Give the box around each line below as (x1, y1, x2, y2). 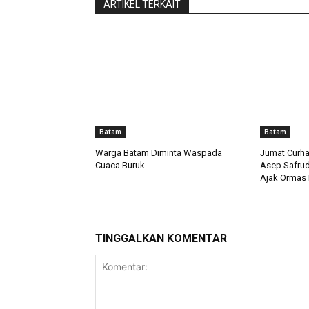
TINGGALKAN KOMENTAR (95, 232, 227, 246)
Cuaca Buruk (95, 160, 145, 171)
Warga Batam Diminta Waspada (95, 148, 222, 159)
